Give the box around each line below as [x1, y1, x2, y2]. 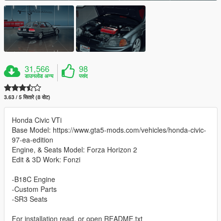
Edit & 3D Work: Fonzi [12, 154, 80, 164]
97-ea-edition [12, 134, 53, 145]
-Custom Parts [12, 184, 57, 194]
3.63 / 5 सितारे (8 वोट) [4, 93, 50, 101]
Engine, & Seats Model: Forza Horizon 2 [12, 144, 137, 154]
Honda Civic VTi [12, 114, 62, 125]
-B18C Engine [12, 174, 55, 184]
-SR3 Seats [12, 193, 47, 204]
